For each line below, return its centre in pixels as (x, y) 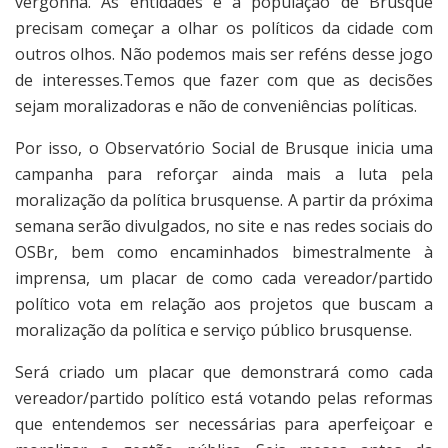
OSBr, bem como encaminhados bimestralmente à (224, 252)
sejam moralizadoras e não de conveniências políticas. (218, 106)
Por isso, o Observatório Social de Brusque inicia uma (224, 148)
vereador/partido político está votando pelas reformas (224, 398)
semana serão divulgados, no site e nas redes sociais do (224, 226)
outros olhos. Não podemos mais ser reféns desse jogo (224, 54)
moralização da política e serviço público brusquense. (213, 330)
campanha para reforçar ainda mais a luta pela (224, 174)
